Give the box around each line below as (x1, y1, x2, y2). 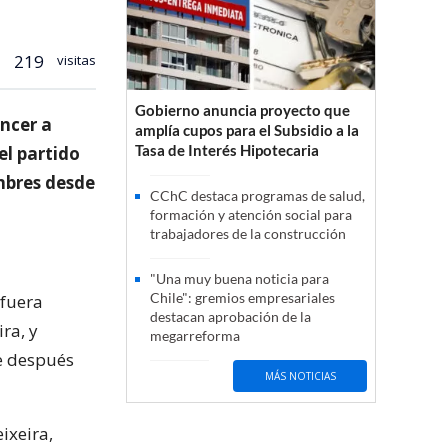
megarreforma (150, 327, 240, 345)
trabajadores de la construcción (150, 225, 346, 243)
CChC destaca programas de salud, (150, 187, 365, 205)
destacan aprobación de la (150, 308, 311, 326)
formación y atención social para (150, 206, 352, 224)
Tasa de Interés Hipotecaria (135, 141, 319, 160)
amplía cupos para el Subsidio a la (135, 121, 359, 140)
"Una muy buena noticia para (150, 270, 329, 288)
